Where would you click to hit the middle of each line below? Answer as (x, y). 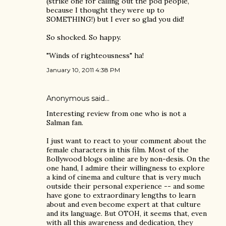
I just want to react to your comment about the (126, 141)
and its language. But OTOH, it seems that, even (127, 213)
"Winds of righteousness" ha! (95, 55)
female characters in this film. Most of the (118, 150)
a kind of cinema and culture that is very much (124, 177)
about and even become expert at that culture (124, 204)
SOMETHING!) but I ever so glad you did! (115, 19)
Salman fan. (65, 123)
